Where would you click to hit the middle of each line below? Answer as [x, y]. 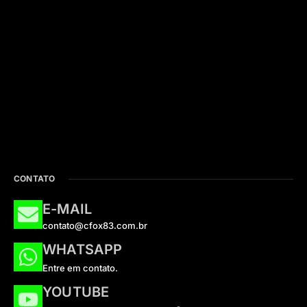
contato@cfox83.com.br [95, 226]
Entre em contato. [80, 268]
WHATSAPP [83, 250]
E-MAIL [67, 209]
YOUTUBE [76, 292]
